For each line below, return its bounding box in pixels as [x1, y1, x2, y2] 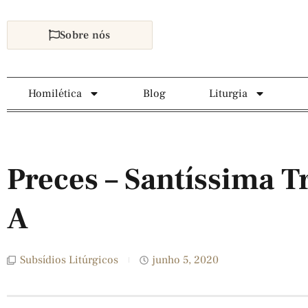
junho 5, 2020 [153, 253, 219, 267]
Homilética [28, 87, 82, 100]
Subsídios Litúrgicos [20, 253, 118, 267]
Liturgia [208, 87, 247, 100]
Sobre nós [60, 28, 111, 42]
